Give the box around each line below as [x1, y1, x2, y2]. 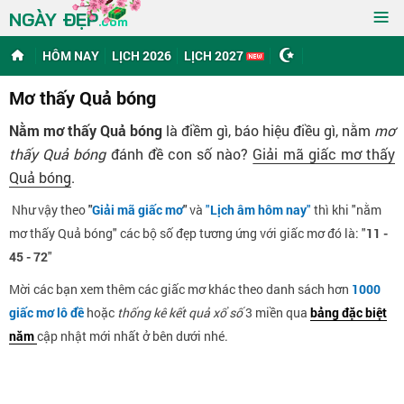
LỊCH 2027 [184, 47, 246, 64]
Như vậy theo [9, 201, 88, 218]
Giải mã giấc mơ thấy [252, 144, 396, 163]
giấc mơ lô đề [9, 304, 84, 321]
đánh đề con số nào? [106, 144, 253, 163]
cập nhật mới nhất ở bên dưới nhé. [37, 327, 228, 344]
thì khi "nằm [311, 201, 381, 218]
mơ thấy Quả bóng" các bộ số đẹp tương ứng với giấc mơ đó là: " [9, 225, 366, 242]
